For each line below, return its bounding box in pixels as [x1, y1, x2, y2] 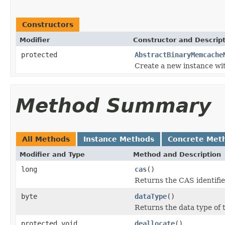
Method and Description [133, 150, 221, 158]
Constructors [22, 20, 73, 29]
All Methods [22, 135, 70, 143]
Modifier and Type [20, 150, 85, 158]
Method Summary [16, 94, 211, 117]
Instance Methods [83, 135, 154, 143]
